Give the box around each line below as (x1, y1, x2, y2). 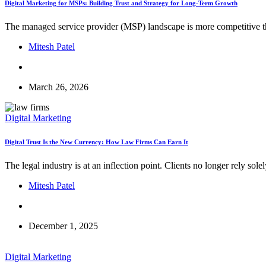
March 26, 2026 (28, 81, 88, 92)
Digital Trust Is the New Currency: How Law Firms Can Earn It (5, 138, 188, 145)
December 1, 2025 (28, 220, 98, 231)
